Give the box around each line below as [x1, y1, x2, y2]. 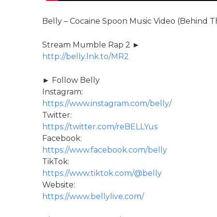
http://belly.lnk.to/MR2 [42, 52, 129, 62]
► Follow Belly [42, 76, 100, 85]
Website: [42, 180, 75, 190]
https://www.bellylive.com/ [42, 192, 144, 201]
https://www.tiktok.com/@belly [42, 169, 162, 178]
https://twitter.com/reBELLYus [42, 122, 157, 132]
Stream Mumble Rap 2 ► [42, 40, 140, 50]
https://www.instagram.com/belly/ [42, 99, 171, 108]
